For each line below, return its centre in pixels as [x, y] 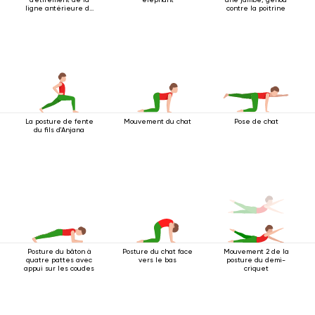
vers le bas [157, 260]
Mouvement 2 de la [256, 251]
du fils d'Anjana [59, 130]
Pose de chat [256, 121]
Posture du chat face [157, 251]
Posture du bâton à [59, 251]
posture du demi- [256, 260]
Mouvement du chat [157, 121]
